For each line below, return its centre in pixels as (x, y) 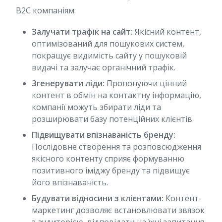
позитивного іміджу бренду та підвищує (111, 170)
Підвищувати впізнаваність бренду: (104, 135)
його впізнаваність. (70, 182)
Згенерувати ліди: (68, 83)
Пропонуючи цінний (146, 83)
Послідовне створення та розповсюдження (116, 147)
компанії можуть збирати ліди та (96, 107)
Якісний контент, (167, 32)
